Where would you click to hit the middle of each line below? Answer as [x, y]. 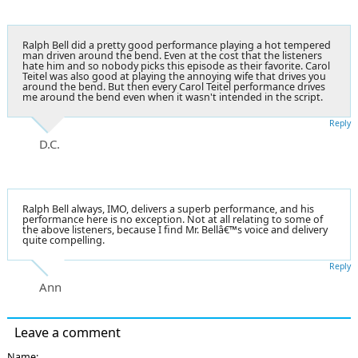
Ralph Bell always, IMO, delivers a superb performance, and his [168, 209]
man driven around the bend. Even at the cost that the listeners [172, 55]
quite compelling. [64, 240]
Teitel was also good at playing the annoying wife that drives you [174, 76]
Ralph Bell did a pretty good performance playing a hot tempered [177, 45]
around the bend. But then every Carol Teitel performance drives [174, 86]
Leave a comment [68, 332]
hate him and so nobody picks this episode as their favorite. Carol [176, 66]
